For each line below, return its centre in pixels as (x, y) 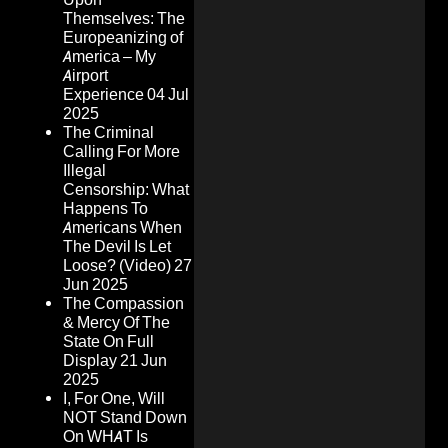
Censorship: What (126, 190)
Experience (103, 95)
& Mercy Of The (116, 323)
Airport (85, 76)
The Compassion (123, 304)
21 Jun (143, 361)
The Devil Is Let (117, 247)
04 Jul (168, 95)
